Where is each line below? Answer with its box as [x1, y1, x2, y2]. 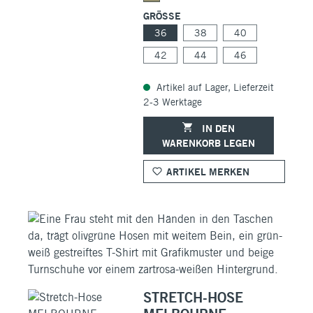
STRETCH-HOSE [143, 288, 243, 306]
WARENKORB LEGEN [162, 136, 255, 149]
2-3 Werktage [143, 96, 202, 108]
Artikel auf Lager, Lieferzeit [154, 81, 274, 93]
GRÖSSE [143, 9, 175, 22]
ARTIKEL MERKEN [166, 165, 249, 177]
